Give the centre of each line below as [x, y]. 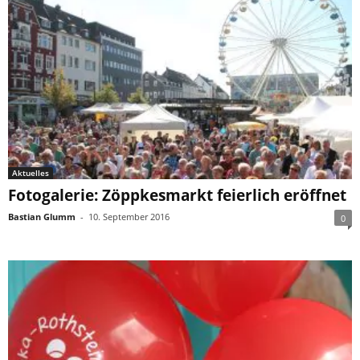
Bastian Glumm [42, 217]
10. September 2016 [129, 217]
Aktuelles [31, 173]
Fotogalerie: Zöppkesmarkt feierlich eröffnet [177, 196]
